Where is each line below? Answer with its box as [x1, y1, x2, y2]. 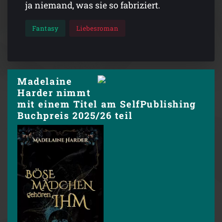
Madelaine [17, 74, 72, 87]
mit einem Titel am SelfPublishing [17, 97, 196, 110]
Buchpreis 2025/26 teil [17, 109, 133, 121]
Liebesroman [76, 23, 119, 33]
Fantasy [32, 23, 59, 33]
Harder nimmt [17, 86, 91, 99]
